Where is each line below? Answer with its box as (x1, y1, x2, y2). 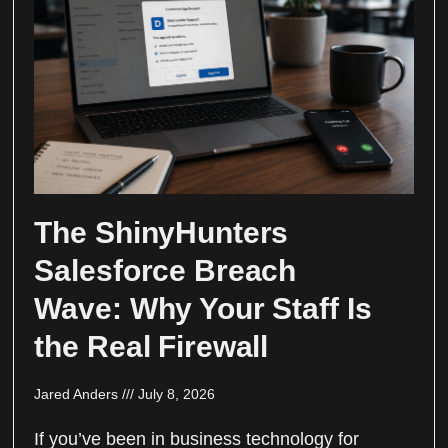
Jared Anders (34, 385, 123, 402)
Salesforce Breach (34, 253, 297, 287)
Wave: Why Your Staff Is (34, 291, 372, 325)
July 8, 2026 (134, 385, 216, 402)
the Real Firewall (34, 329, 269, 363)
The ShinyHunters (34, 215, 289, 249)
